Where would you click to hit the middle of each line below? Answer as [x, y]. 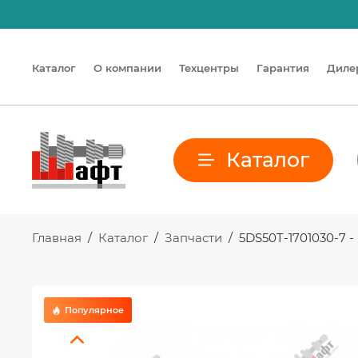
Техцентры [209, 68]
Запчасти [195, 238]
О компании [127, 68]
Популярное [94, 310]
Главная [58, 238]
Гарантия [283, 68]
